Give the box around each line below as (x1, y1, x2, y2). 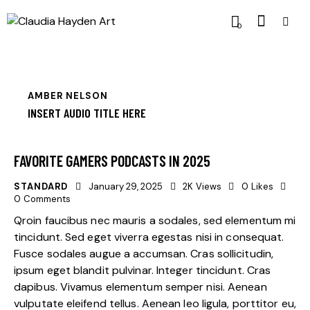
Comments (23, 193, 71, 206)
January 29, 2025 (89, 181, 163, 193)
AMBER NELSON (28, 90, 108, 102)
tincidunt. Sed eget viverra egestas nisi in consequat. (14, 229, 284, 244)
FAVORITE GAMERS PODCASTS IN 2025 (14, 152, 210, 170)
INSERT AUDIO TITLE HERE (28, 105, 146, 121)
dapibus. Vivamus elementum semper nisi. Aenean (14, 279, 267, 294)
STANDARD (14, 181, 68, 193)
